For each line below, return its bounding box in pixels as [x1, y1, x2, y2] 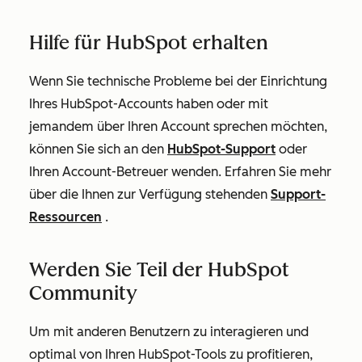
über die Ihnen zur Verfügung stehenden [29, 187, 271, 202]
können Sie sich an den [29, 141, 167, 157]
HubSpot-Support [167, 141, 276, 157]
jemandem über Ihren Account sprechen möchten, [29, 119, 327, 134]
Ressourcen [29, 209, 102, 225]
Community [29, 281, 137, 305]
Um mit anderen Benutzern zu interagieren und [29, 324, 309, 339]
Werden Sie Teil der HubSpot [29, 258, 289, 281]
